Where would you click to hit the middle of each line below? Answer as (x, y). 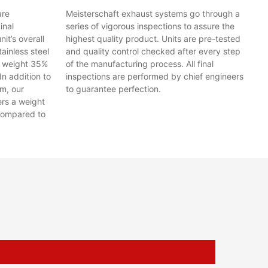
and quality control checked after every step (153, 51)
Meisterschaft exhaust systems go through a (153, 13)
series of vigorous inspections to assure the (150, 26)
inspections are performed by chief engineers (155, 76)
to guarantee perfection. (113, 89)
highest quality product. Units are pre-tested (153, 38)
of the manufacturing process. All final (140, 63)
